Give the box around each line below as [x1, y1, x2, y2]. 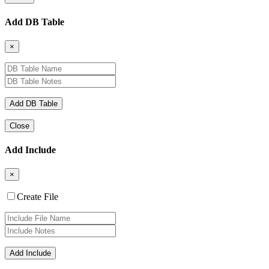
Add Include [5, 145, 56, 156]
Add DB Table [5, 16, 64, 27]
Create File [17, 192, 58, 202]
